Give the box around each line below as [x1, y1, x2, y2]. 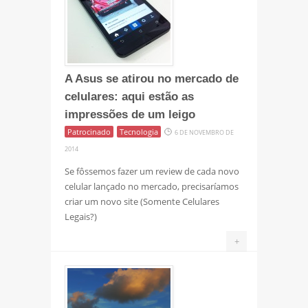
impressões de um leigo [65, 107, 195, 121]
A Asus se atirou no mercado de [65, 71, 239, 85]
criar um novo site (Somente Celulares [65, 195, 219, 208]
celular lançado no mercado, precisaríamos [65, 179, 239, 192]
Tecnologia [120, 126, 158, 137]
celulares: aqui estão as [65, 89, 194, 103]
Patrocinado [67, 126, 111, 137]
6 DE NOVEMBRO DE [175, 127, 234, 137]
